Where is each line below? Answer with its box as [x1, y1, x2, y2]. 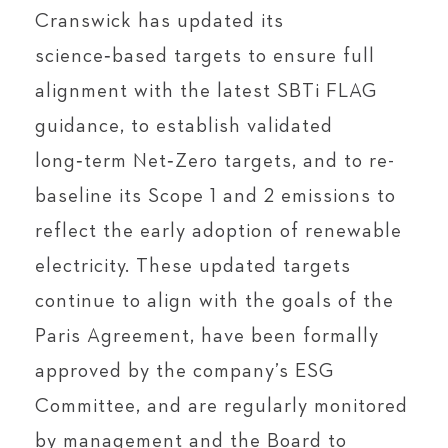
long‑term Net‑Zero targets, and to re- [35, 151, 395, 171]
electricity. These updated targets [35, 256, 351, 276]
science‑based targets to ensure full [35, 46, 375, 66]
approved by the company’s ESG [35, 361, 334, 381]
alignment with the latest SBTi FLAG [35, 81, 377, 101]
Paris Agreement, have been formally [35, 326, 379, 346]
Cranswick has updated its [35, 11, 284, 31]
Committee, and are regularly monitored [35, 396, 408, 416]
